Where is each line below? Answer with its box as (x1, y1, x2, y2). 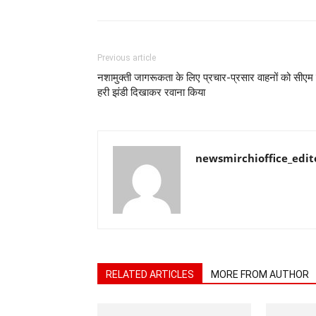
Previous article (97, 53, 156, 63)
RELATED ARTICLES (106, 269, 194, 280)
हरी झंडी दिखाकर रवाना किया (97, 86, 205, 99)
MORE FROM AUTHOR (211, 269, 309, 280)
